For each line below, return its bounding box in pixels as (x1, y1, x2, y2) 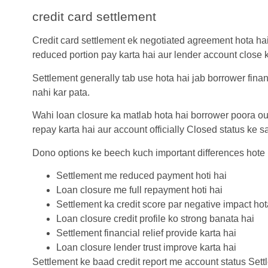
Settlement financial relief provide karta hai (56, 227, 236, 238)
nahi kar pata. (32, 87, 90, 98)
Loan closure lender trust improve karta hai (56, 242, 236, 252)
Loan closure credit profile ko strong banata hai (56, 213, 254, 224)
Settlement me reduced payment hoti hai (56, 170, 227, 181)
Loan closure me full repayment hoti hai (56, 184, 223, 195)
